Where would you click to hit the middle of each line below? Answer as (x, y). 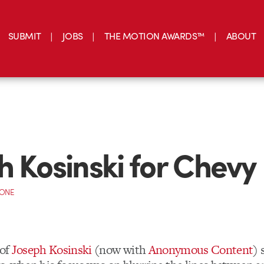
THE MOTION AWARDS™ (154, 35)
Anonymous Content (201, 250)
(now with (120, 250)
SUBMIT (24, 35)
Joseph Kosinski (52, 250)
